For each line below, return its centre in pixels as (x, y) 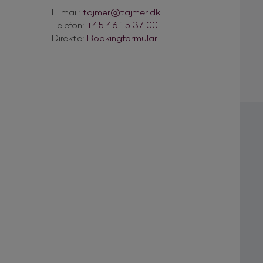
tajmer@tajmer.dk (122, 11)
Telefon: (69, 24)
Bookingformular (122, 37)
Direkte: (69, 37)
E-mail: (67, 11)
